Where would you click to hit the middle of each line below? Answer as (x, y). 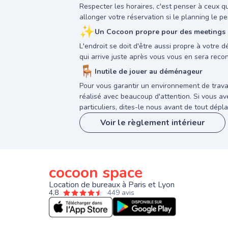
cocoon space (96, 173)
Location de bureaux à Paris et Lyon (112, 185)
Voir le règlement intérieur (152, 123)
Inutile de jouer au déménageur (149, 71)
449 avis (121, 193)
